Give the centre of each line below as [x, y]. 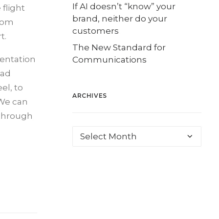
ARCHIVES [90, 96]
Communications [109, 60]
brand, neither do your [120, 19]
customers [96, 31]
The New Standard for [119, 47]
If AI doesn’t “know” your [124, 6]
